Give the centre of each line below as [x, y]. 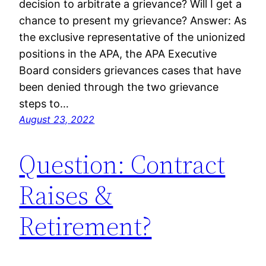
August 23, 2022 [57, 120]
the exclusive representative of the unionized [132, 37]
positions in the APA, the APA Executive [118, 54]
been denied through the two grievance [119, 87]
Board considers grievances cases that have [130, 71]
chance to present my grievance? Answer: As [133, 21]
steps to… [44, 104]
